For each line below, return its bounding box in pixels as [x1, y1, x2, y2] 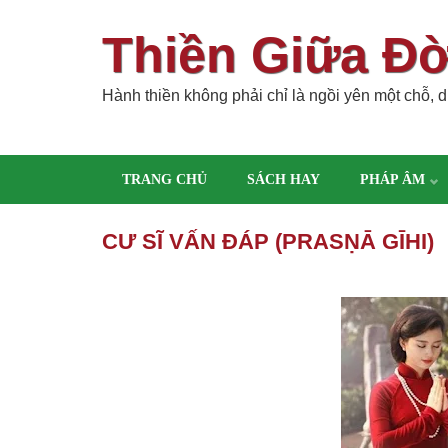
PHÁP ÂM [360, 172, 425, 187]
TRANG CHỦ [122, 172, 207, 187]
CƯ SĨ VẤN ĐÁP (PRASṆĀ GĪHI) [102, 229, 434, 254]
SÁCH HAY [247, 172, 320, 187]
